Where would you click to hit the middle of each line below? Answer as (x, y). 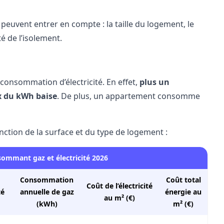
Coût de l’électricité (119, 186)
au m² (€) (119, 198)
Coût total (183, 180)
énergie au (183, 192)
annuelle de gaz (47, 192)
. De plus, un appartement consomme (128, 96)
